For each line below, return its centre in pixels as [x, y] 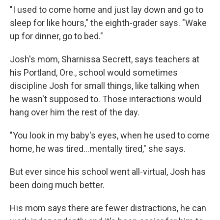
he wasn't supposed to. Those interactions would [106, 99]
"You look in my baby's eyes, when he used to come [110, 135]
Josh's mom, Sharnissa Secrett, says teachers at [105, 59]
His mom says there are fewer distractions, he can [108, 208]
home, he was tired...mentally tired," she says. [98, 149]
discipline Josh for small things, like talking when [105, 86]
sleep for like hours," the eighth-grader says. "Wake [108, 23]
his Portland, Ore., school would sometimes [94, 72]
